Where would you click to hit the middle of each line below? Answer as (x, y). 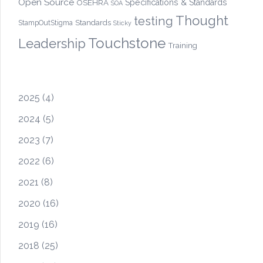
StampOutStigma (45, 23)
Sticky (122, 23)
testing (154, 21)
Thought (202, 21)
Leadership (52, 43)
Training (183, 45)
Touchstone (127, 43)
